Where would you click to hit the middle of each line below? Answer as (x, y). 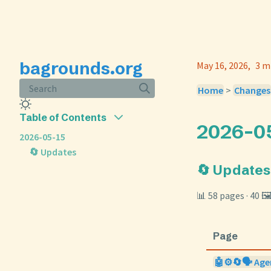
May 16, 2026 (222, 65)
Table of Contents (63, 117)
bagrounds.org (81, 68)
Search (43, 88)
